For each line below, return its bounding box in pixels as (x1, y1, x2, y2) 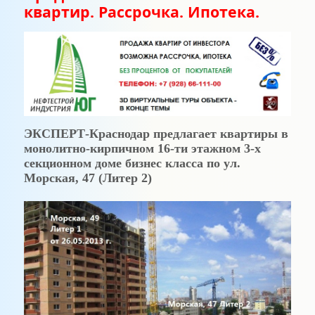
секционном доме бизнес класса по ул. (23, 156, 240, 171)
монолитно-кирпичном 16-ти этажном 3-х (23, 141, 261, 156)
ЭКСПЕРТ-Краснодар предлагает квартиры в (23, 127, 288, 141)
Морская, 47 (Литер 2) (23, 171, 152, 186)
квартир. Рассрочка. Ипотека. (23, 1, 259, 22)
